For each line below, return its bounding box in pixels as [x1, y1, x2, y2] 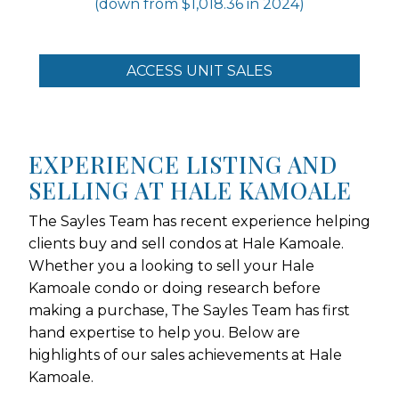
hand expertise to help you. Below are [28, 323, 300, 341]
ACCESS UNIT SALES [126, 61, 273, 79]
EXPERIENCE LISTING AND [28, 148, 338, 179]
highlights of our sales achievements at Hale [28, 346, 342, 363]
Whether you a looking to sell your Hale [28, 256, 314, 274]
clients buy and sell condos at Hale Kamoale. [28, 234, 344, 252]
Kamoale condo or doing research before [28, 279, 321, 297]
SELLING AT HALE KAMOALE [28, 174, 352, 205]
